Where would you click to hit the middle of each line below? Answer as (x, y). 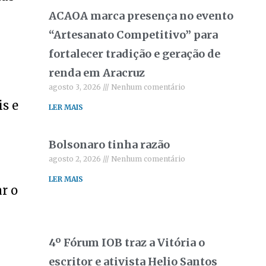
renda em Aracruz (97, 73)
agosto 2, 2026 (76, 159)
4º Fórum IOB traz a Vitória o (127, 243)
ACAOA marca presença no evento (141, 16)
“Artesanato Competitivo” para (134, 35)
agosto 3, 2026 (76, 87)
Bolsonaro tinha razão (110, 145)
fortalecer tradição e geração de (135, 54)
